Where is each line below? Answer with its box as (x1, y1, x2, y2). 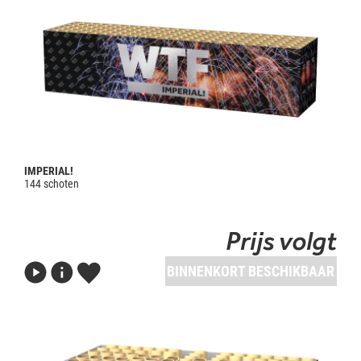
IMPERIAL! (24, 164, 73, 177)
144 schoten (24, 176, 79, 190)
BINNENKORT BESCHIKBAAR (167, 262, 335, 280)
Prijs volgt (226, 224, 337, 256)
